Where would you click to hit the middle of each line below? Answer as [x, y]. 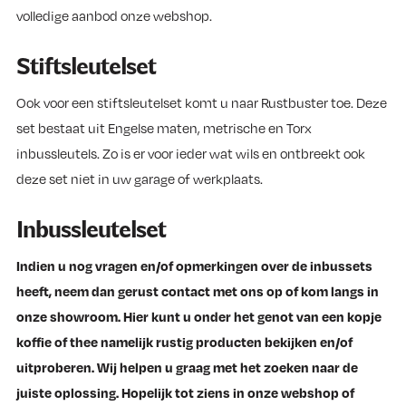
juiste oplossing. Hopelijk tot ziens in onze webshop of [185, 392]
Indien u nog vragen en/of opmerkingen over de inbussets [194, 265]
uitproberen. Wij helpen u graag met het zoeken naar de [187, 367]
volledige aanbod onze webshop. [114, 15]
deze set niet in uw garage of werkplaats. [140, 178]
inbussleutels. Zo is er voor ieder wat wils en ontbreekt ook [191, 153]
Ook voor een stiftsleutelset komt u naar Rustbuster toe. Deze [202, 102]
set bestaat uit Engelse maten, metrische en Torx [164, 127]
